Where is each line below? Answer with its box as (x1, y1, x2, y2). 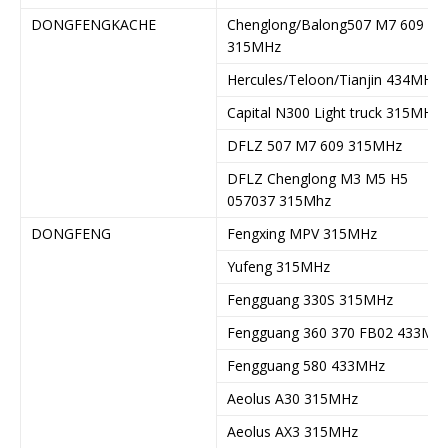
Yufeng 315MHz (227, 256, 330, 276)
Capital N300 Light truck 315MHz (227, 102, 440, 122)
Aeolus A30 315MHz (227, 388, 358, 408)
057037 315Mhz (227, 190, 331, 210)
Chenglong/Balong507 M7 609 (227, 14, 424, 34)
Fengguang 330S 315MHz (227, 289, 393, 309)
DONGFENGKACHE (31, 14, 156, 34)
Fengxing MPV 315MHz (227, 223, 377, 243)
